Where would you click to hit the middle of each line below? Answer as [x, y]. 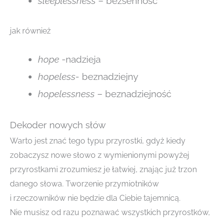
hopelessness [66, 93]
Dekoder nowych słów [58, 125]
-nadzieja [80, 59]
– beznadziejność [133, 93]
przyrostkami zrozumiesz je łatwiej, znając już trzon [103, 170]
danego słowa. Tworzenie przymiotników [84, 184]
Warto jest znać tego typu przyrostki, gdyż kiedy [98, 141]
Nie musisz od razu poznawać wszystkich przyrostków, [110, 213]
